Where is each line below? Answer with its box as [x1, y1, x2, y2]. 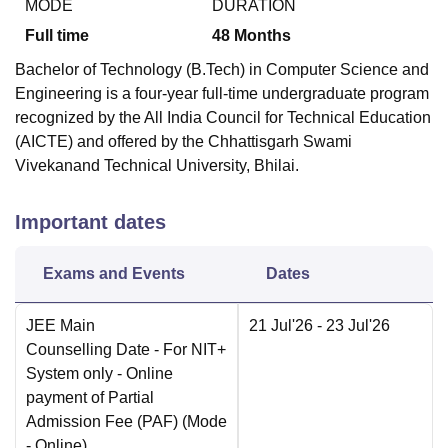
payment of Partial [26, 389, 154, 407]
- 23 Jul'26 [313, 317, 390, 335]
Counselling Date [26, 341, 150, 359]
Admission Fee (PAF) [26, 413, 178, 431]
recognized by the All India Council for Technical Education [15, 109, 431, 127]
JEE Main [26, 317, 95, 335]
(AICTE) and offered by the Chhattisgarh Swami [15, 133, 352, 151]
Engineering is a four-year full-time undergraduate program [15, 85, 429, 103]
